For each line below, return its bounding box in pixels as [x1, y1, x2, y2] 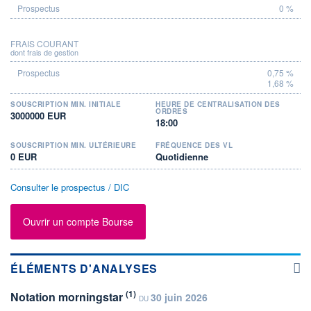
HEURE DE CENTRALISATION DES [155, 99, 280, 109]
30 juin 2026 [151, 289, 208, 304]
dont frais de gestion [10, 46, 78, 58]
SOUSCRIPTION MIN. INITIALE [10, 99, 121, 109]
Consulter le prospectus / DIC [10, 180, 129, 194]
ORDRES [155, 106, 187, 116]
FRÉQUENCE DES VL [155, 140, 233, 150]
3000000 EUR [10, 108, 66, 122]
